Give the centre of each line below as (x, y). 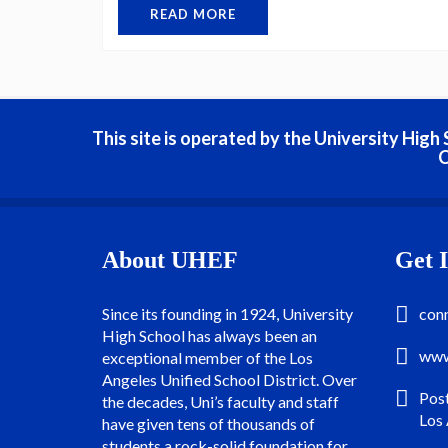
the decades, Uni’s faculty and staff (220, 401)
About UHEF (170, 260)
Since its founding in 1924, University (227, 313)
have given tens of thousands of (208, 423)
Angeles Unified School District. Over (229, 379)
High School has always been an (209, 335)
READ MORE (193, 14)
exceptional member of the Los (207, 357)
